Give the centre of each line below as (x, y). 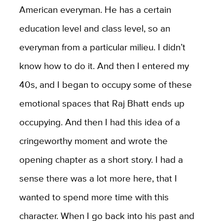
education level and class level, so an (94, 28)
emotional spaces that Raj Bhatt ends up (102, 103)
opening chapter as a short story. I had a (101, 159)
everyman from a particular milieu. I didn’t (102, 47)
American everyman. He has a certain (95, 9)
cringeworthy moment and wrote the (93, 140)
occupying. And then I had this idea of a (99, 122)
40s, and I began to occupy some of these (105, 84)
